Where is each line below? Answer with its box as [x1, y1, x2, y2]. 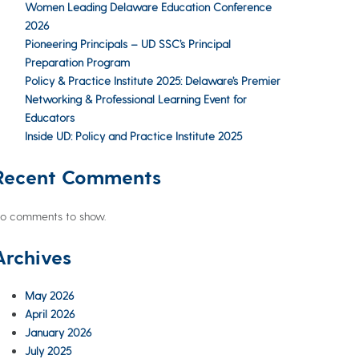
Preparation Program [25, 55, 130, 70]
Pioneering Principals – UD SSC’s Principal [25, 37, 231, 51]
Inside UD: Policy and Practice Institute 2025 [25, 129, 242, 143]
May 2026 [25, 288, 74, 303]
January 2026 [25, 325, 91, 340]
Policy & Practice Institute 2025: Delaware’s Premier [25, 74, 280, 88]
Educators [25, 111, 75, 125]
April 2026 [25, 307, 75, 321]
